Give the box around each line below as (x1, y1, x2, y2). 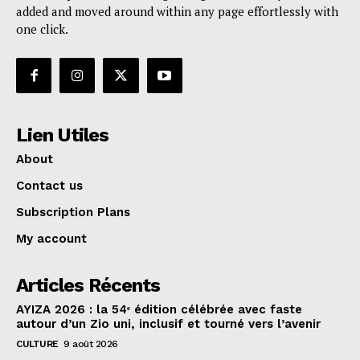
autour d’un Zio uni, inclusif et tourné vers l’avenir (16, 317, 321, 332)
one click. (16, 21, 68, 38)
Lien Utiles (16, 124, 108, 147)
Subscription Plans (16, 205, 130, 220)
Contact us (16, 178, 83, 194)
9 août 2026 (63, 338, 118, 350)
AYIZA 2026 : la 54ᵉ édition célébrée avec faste (16, 302, 302, 317)
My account (16, 231, 87, 247)
